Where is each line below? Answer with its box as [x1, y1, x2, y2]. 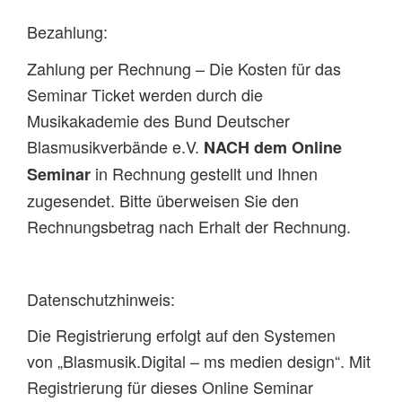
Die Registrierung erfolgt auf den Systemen [27, 323, 336, 347]
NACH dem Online [204, 135, 342, 159]
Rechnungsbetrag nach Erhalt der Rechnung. [27, 214, 351, 238]
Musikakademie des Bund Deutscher [27, 108, 290, 132]
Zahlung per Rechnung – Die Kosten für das [27, 56, 341, 80]
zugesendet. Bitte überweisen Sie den [27, 188, 299, 212]
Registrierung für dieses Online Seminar [27, 375, 313, 399]
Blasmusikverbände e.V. [27, 134, 204, 158]
